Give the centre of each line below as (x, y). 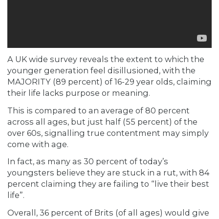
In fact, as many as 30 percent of (72, 162)
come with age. (38, 144)
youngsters (31, 173)
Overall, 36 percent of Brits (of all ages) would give (108, 212)
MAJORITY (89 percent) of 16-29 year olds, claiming (109, 82)
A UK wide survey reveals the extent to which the (106, 59)
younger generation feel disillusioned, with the (101, 71)
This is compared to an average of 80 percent (99, 110)
